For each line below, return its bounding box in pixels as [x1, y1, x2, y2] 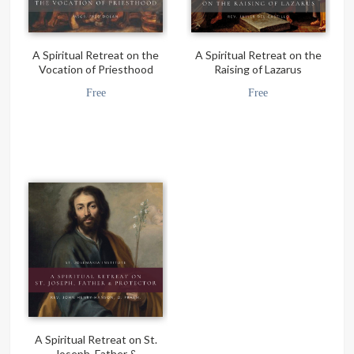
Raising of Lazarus [214, 62, 303, 77]
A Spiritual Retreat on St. [34, 333, 157, 347]
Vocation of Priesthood [38, 62, 153, 77]
